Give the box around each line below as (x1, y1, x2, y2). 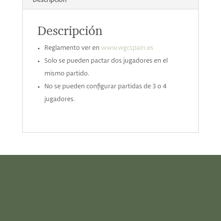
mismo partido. (44, 71, 89, 77)
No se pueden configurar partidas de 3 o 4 (44, 83, 167, 90)
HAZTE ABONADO (65, 207, 156, 217)
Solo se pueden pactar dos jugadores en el (44, 58, 168, 64)
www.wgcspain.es (101, 45, 153, 51)
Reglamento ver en (44, 45, 101, 51)
